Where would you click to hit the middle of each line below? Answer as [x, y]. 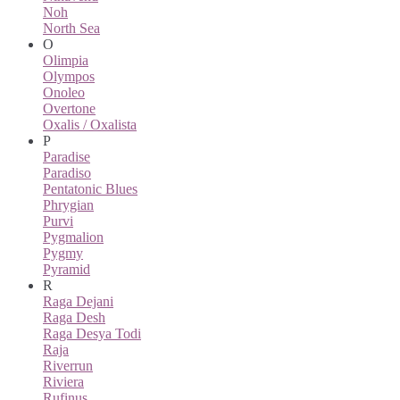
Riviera [63, 381]
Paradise [67, 156]
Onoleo [64, 92]
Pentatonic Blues [90, 188]
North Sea [71, 28]
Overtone [69, 108]
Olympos [69, 76]
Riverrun [68, 365]
